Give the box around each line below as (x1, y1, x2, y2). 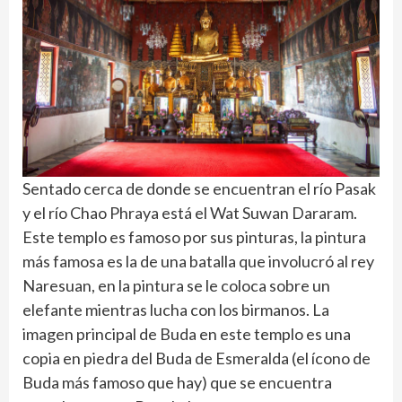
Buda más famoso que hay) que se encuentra (22, 372, 332, 393)
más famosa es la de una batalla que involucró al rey (22, 251, 374, 272)
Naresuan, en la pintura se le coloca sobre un (22, 275, 330, 296)
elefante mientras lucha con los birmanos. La (22, 300, 329, 320)
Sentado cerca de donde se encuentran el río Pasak (22, 179, 376, 199)
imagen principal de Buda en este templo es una (22, 324, 351, 345)
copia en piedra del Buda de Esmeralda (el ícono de (22, 348, 371, 369)
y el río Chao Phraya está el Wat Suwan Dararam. (22, 203, 357, 223)
